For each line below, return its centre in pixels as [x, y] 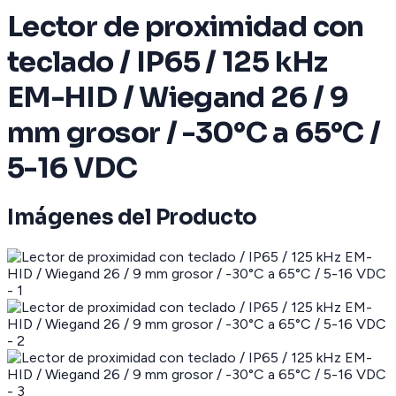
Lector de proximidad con [186, 26]
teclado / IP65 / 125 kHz [168, 61]
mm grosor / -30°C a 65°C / [194, 132]
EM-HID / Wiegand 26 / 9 [178, 97]
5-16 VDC [72, 168]
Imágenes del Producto [132, 218]
